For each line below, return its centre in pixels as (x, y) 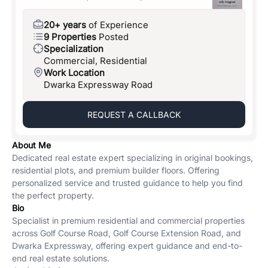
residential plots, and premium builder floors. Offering (116, 170)
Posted (114, 37)
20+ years (65, 25)
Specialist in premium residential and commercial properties (128, 220)
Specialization (74, 49)
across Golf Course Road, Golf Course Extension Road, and (127, 233)
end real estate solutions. (61, 258)
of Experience (118, 25)
